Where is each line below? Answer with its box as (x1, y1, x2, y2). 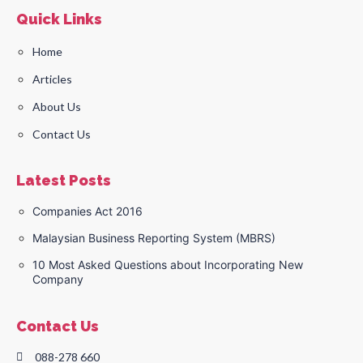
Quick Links (16, 11, 102, 28)
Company (32, 272, 83, 287)
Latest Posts (16, 172, 111, 190)
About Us (32, 100, 81, 114)
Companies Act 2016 (32, 204, 143, 219)
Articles (32, 72, 72, 87)
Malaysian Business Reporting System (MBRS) (32, 231, 275, 246)
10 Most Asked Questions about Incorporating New (32, 258, 303, 272)
